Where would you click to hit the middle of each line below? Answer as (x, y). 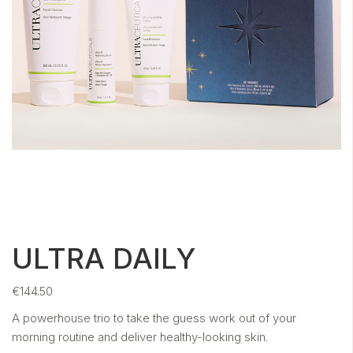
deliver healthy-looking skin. (194, 337)
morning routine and (66, 337)
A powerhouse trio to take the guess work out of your (154, 318)
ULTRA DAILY (104, 258)
